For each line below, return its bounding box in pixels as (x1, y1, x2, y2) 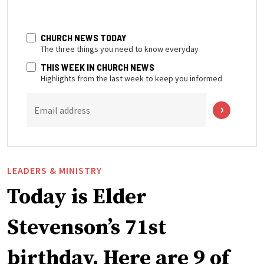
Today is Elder (7, 184, 147, 211)
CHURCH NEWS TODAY (41, 32, 127, 44)
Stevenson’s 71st (7, 214, 166, 242)
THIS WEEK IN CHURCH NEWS (41, 61, 154, 73)
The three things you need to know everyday (41, 44, 199, 55)
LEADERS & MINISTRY (7, 164, 102, 177)
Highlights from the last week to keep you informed (41, 73, 222, 84)
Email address (34, 104, 90, 117)
